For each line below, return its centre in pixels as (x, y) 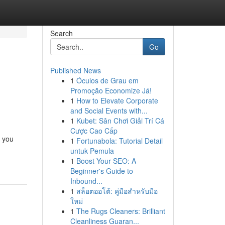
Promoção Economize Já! (111, 90)
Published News (75, 70)
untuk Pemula (92, 151)
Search (61, 33)
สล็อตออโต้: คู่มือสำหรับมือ (117, 191)
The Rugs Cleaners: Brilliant (121, 211)
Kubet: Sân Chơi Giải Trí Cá (120, 121)
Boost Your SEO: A (106, 161)
